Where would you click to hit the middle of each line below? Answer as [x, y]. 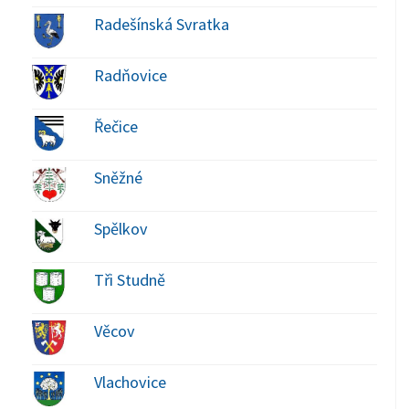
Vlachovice [130, 382]
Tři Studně [129, 279]
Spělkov [121, 228]
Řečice [115, 126]
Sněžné [118, 177]
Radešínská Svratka [161, 24]
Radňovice [130, 75]
